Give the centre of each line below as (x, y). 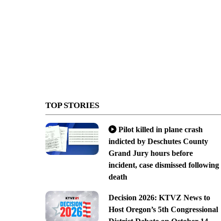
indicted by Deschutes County (158, 141)
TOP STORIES (72, 105)
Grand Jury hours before (150, 153)
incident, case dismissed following (164, 165)
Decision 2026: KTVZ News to (159, 197)
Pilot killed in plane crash (160, 129)
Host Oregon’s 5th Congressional (163, 209)
